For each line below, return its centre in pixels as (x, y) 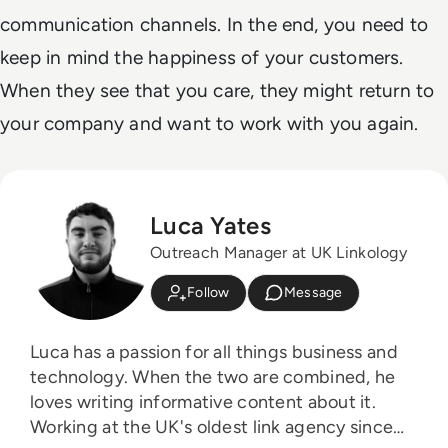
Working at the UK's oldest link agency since (212, 427)
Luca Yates (210, 225)
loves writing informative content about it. (203, 402)
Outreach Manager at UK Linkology (278, 252)
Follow (208, 293)
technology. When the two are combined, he (213, 377)
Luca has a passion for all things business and (214, 352)
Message (313, 293)
